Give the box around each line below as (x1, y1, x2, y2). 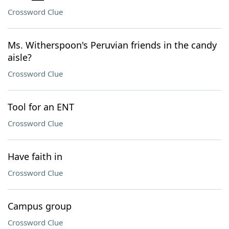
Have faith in (8, 150, 62, 163)
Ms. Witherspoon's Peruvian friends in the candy (8, 39, 217, 51)
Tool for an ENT (8, 101, 74, 113)
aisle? (8, 51, 32, 63)
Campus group (8, 200, 72, 212)
